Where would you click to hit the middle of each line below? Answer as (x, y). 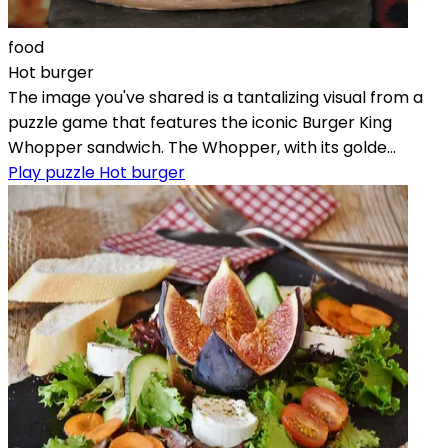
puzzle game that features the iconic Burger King (200, 122)
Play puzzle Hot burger (96, 172)
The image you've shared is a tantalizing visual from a (215, 97)
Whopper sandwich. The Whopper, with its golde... (202, 147)
